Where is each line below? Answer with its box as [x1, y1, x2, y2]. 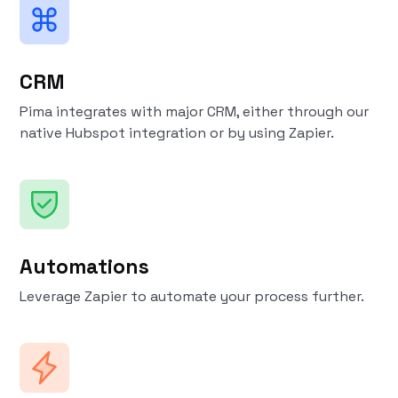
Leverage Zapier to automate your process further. [20, 287, 365, 306]
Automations [20, 253, 150, 280]
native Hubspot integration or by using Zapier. [20, 123, 335, 142]
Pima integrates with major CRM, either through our [20, 102, 370, 121]
